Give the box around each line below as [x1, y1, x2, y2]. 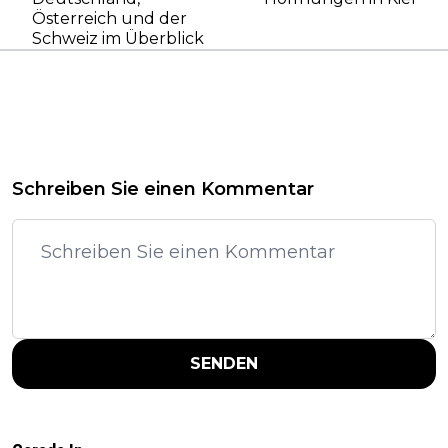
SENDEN [190, 354, 258, 374]
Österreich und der [32, 9, 187, 29]
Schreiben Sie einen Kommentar [12, 178, 314, 201]
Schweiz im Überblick [32, 29, 204, 49]
